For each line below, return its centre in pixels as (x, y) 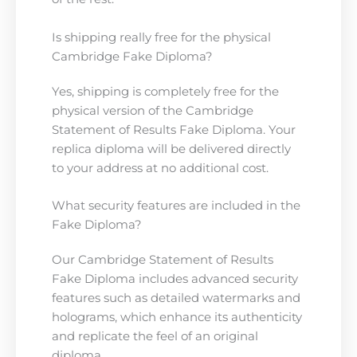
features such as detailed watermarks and (176, 298)
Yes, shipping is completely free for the (165, 91)
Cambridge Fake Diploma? (132, 56)
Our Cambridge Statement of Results (163, 259)
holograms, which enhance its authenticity (177, 317)
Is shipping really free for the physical (161, 37)
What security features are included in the (176, 205)
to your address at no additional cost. (160, 168)
